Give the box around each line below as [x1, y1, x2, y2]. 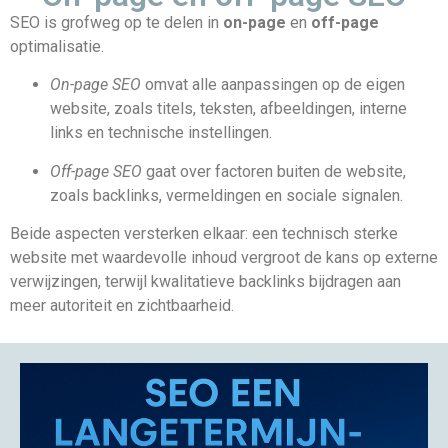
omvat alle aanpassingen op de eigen [141, 75, 405, 95]
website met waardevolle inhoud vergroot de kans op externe [10, 248, 438, 268]
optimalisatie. [10, 37, 104, 57]
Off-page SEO [50, 161, 142, 181]
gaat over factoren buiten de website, [142, 161, 406, 181]
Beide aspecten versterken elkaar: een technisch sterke [10, 224, 398, 244]
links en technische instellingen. [50, 123, 272, 143]
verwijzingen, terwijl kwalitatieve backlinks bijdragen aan [10, 272, 401, 292]
